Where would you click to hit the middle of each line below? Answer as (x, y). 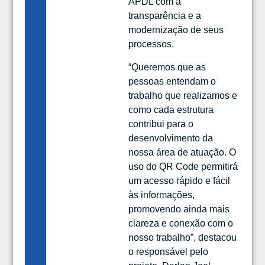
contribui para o (161, 124)
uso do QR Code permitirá (183, 166)
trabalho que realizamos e (183, 95)
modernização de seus (176, 30)
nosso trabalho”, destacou (183, 237)
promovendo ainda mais (179, 209)
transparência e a (165, 16)
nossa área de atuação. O (182, 152)
